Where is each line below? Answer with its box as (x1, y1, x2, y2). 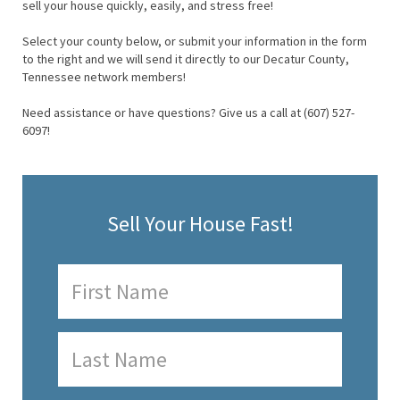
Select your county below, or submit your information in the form (22, 33, 367, 50)
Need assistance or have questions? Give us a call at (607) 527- (22, 104, 354, 121)
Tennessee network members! (22, 69, 186, 86)
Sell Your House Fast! (106, 210, 294, 238)
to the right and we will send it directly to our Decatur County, (22, 51, 349, 68)
